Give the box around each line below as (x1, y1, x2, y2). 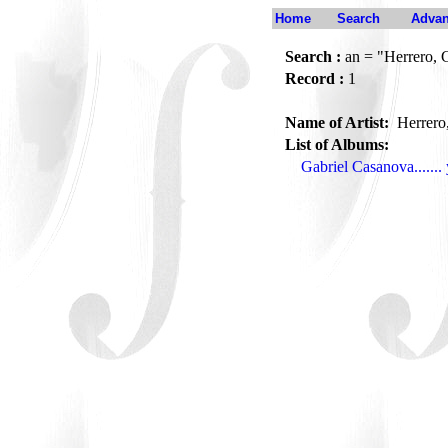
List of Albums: (285, 136, 389, 153)
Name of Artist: (285, 114, 393, 131)
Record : (285, 70, 344, 87)
